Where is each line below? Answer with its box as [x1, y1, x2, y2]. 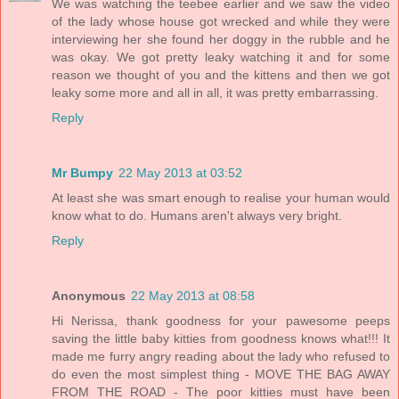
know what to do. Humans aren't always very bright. [52, 208, 342, 224]
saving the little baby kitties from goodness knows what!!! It [52, 331, 390, 346]
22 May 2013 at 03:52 [118, 166, 242, 181]
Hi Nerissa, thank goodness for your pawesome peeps [52, 313, 390, 329]
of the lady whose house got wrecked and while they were [52, 14, 390, 29]
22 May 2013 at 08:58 [131, 289, 255, 304]
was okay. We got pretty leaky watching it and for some [52, 50, 390, 65]
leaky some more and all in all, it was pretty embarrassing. [52, 85, 379, 101]
